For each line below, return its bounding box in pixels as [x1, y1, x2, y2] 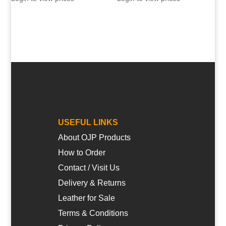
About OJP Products [58, 133, 131, 142]
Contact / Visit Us [58, 163, 120, 172]
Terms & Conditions [58, 208, 129, 217]
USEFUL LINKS [58, 118, 119, 127]
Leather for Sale [58, 193, 116, 202]
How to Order [58, 148, 106, 157]
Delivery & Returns [58, 178, 126, 187]
